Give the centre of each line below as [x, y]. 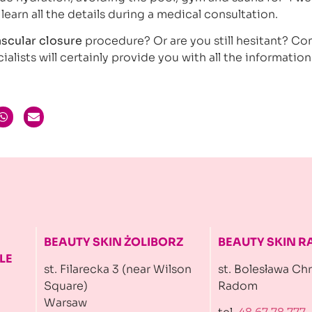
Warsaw [65, 302]
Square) [66, 286]
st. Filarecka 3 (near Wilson [118, 269]
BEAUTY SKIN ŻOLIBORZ [114, 242]
